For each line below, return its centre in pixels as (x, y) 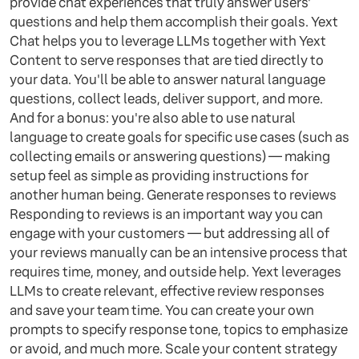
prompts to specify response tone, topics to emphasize (179, 329)
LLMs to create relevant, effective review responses (167, 291)
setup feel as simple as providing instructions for (159, 175)
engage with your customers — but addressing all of (169, 233)
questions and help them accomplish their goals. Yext (174, 22)
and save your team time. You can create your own (162, 310)
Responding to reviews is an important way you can (166, 214)
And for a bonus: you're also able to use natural (153, 118)
